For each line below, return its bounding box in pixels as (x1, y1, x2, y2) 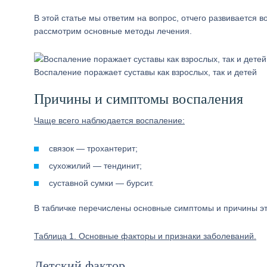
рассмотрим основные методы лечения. (34, 26, 192, 36)
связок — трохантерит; (49, 144, 138, 153)
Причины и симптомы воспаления (34, 91, 243, 107)
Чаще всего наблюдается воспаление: (34, 116, 185, 125)
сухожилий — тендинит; (49, 161, 142, 170)
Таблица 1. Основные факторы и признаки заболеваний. (34, 231, 256, 241)
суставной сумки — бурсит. (49, 178, 154, 188)
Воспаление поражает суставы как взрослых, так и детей (34, 67, 257, 77)
